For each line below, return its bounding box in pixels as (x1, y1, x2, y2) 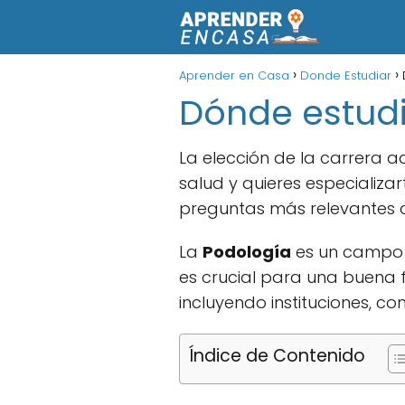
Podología (202, 240, 291, 263)
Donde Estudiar (300, 67, 391, 84)
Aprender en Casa (179, 67, 289, 84)
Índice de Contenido (189, 344, 365, 369)
